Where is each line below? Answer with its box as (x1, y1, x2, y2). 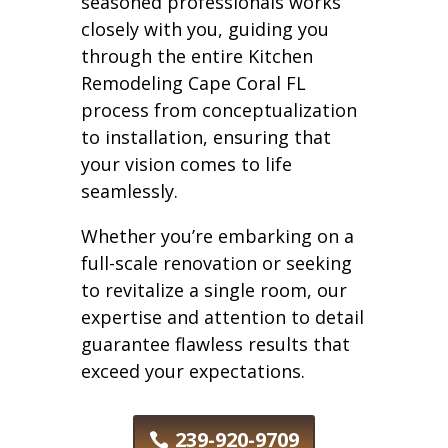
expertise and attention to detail (80, 304, 364, 329)
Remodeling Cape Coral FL (80, 70, 306, 95)
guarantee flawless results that (80, 331, 350, 356)
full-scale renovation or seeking (80, 250, 352, 275)
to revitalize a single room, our (80, 277, 347, 302)
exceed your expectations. (80, 358, 305, 383)
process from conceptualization (80, 97, 357, 122)
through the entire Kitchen (80, 43, 313, 68)
